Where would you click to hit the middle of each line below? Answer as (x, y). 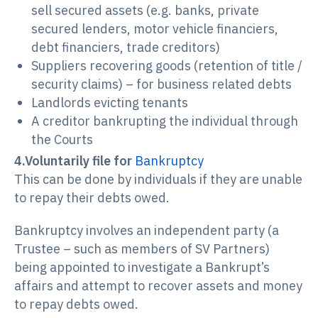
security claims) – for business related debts (161, 84)
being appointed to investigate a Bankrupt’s (142, 268)
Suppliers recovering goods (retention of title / (167, 66)
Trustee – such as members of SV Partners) (142, 249)
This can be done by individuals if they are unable (158, 180)
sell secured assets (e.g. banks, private (145, 11)
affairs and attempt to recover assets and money (158, 286)
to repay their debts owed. (92, 198)
